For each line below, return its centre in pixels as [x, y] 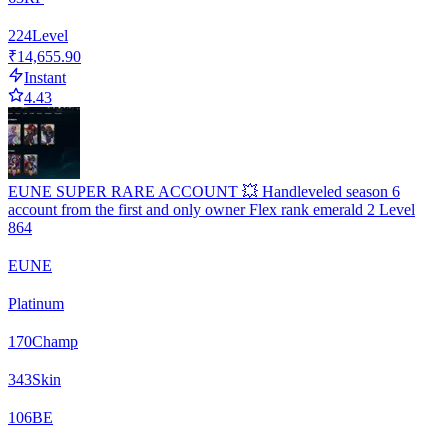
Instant [45, 78]
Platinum [36, 304]
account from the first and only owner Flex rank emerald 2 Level [211, 210]
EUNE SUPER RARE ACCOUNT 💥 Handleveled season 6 [204, 192]
